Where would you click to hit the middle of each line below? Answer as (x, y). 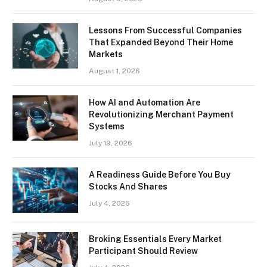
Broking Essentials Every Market (155, 239)
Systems (107, 126)
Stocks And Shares (128, 186)
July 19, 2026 (111, 143)
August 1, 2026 (114, 71)
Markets (106, 54)
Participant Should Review (143, 251)
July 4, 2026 (109, 203)
